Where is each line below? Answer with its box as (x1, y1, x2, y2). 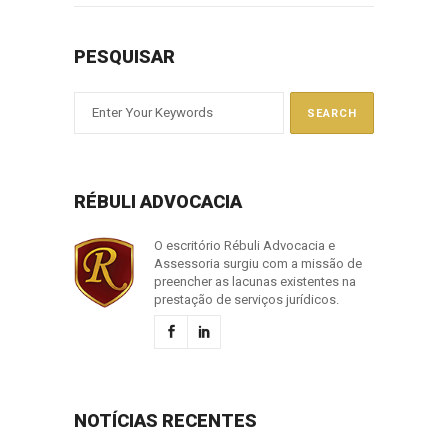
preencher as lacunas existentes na (154, 273, 356, 289)
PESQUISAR (74, 45, 175, 67)
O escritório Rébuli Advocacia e (154, 237, 335, 253)
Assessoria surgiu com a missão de (154, 255, 362, 271)
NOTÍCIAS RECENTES (74, 409, 257, 431)
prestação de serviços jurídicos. (154, 291, 339, 307)
